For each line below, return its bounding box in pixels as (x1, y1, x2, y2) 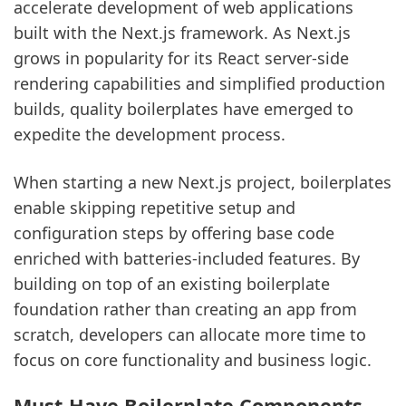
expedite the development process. (14, 122, 285, 145)
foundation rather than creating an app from (14, 297, 357, 320)
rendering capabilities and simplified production (14, 72, 385, 94)
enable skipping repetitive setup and (14, 196, 295, 218)
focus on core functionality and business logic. (14, 348, 372, 371)
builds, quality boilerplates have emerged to (14, 97, 353, 120)
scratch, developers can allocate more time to (14, 323, 366, 345)
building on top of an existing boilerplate (14, 272, 330, 295)
